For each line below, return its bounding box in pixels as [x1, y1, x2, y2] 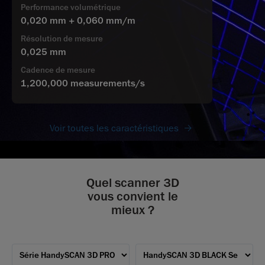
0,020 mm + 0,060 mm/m [21, 14, 135, 27]
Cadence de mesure [21, 64, 95, 76]
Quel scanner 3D [86, 174, 179, 191]
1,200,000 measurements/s [21, 77, 145, 89]
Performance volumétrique [21, 1, 121, 13]
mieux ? [111, 201, 154, 218]
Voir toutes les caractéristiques [50, 122, 179, 134]
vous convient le [87, 188, 178, 205]
